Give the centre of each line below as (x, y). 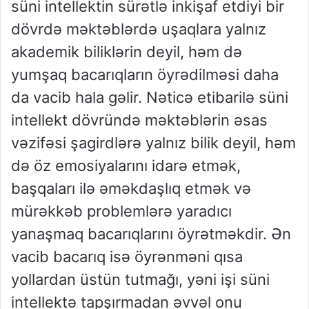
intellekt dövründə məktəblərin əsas (139, 120)
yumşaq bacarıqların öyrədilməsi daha (145, 75)
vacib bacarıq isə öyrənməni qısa (127, 257)
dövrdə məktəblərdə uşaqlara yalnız (139, 29)
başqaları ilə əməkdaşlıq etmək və (131, 189)
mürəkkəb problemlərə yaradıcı (121, 211)
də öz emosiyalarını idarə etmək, (126, 166)
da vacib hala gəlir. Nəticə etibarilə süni (150, 98)
